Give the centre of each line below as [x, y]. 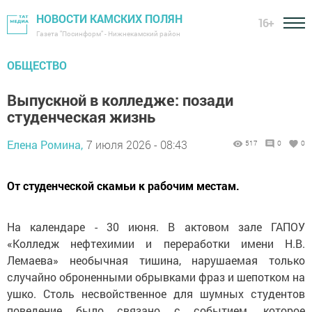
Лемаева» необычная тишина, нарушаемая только [156, 260]
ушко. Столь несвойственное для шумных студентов [156, 294]
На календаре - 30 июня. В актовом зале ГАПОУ [156, 227]
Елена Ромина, [45, 145]
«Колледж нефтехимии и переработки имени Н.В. [156, 243]
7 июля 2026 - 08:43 [137, 145]
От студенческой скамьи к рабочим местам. [123, 186]
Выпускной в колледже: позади [120, 100]
